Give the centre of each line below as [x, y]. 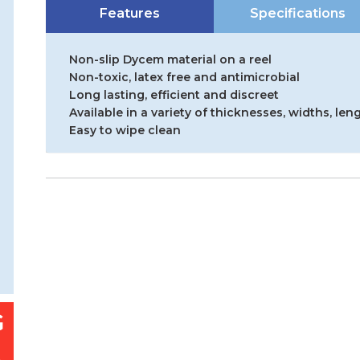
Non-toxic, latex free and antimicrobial [185, 77]
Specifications [298, 13]
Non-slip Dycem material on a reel [171, 59]
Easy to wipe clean [125, 130]
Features [130, 13]
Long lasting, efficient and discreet [174, 95]
